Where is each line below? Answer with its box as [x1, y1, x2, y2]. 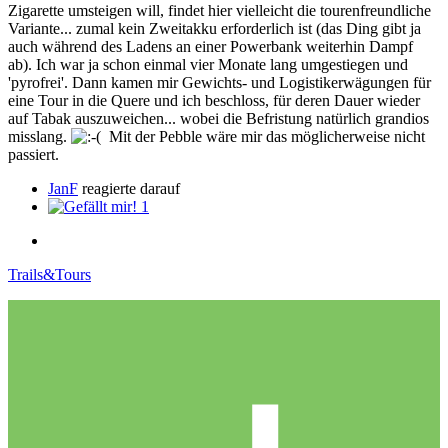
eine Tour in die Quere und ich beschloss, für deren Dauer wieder [8, 91, 420, 109]
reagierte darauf [78, 179, 180, 197]
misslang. [8, 127, 71, 145]
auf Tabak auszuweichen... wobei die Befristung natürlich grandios [8, 109, 429, 127]
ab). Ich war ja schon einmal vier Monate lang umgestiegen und [8, 55, 408, 73]
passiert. [8, 145, 63, 163]
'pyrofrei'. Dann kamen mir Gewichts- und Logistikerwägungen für [8, 73, 431, 91]
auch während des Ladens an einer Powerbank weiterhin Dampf [8, 37, 413, 55]
